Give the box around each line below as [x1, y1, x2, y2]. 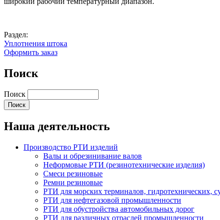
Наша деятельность [4, 120, 110, 133]
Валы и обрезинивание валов [43, 152, 142, 161]
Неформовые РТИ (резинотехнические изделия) [43, 161, 205, 169]
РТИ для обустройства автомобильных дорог [43, 205, 194, 214]
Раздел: [4, 30, 30, 39]
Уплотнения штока [4, 39, 67, 48]
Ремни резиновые [43, 178, 103, 187]
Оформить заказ [4, 48, 57, 56]
